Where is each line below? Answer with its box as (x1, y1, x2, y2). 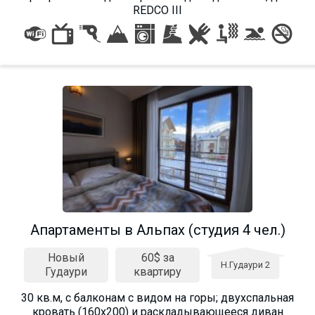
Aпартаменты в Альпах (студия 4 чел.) (30, 221, 285, 238)
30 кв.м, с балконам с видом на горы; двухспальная (21, 290, 294, 304)
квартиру (134, 264, 181, 278)
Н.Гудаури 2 (221, 259, 270, 270)
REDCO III (133, 3, 182, 17)
